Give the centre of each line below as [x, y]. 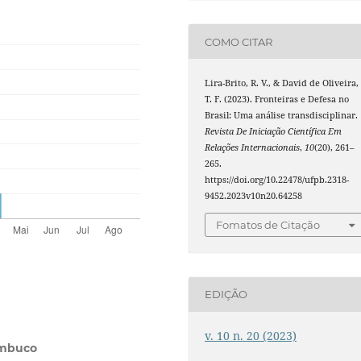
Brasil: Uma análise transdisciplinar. [282, 116]
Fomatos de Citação [268, 224]
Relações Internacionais [253, 148]
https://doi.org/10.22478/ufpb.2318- [277, 180]
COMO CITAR [239, 41]
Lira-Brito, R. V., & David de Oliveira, [282, 83]
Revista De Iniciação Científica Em [274, 132]
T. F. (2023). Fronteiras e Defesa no [277, 100]
